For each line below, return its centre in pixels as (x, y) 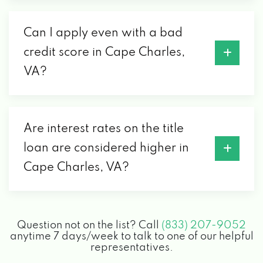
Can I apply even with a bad (103, 33)
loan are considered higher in (106, 148)
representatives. (131, 247)
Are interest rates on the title (104, 129)
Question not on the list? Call (89, 225)
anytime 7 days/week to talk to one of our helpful (131, 236)
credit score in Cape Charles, (104, 53)
